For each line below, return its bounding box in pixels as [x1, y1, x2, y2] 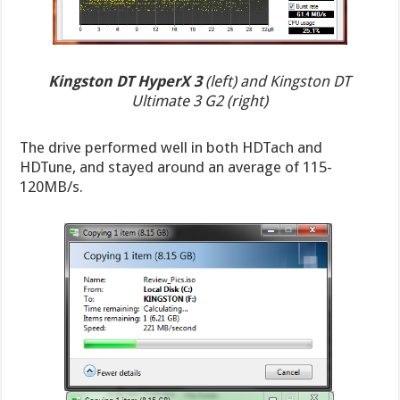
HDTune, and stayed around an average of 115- [20, 157, 333, 176]
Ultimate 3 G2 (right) [131, 91, 269, 110]
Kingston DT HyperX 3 [48, 71, 203, 90]
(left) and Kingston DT [202, 71, 352, 90]
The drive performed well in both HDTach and [20, 137, 323, 156]
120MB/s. [20, 177, 84, 196]
